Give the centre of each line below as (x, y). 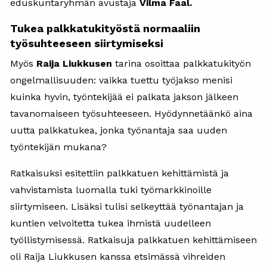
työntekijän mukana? (58, 147)
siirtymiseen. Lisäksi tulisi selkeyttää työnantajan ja (127, 206)
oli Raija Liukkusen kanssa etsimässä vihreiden (118, 256)
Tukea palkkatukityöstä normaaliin (105, 28)
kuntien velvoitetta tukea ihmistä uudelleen (111, 223)
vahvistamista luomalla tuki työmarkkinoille (111, 190)
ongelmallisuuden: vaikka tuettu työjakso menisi (121, 80)
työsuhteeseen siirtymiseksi (87, 43)
